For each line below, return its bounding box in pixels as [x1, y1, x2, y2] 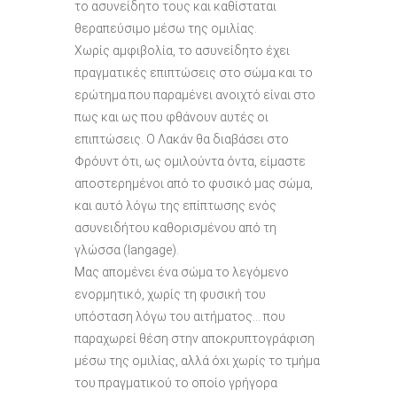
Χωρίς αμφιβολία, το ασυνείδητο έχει [74, 43, 290, 58]
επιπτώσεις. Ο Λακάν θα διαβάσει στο [74, 132, 289, 146]
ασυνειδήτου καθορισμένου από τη [74, 221, 276, 235]
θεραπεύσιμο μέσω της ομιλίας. [74, 21, 257, 35]
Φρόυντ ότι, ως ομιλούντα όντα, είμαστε [74, 154, 306, 168]
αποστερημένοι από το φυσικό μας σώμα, [74, 176, 313, 191]
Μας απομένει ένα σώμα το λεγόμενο [74, 265, 289, 279]
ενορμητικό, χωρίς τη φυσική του [74, 287, 266, 301]
